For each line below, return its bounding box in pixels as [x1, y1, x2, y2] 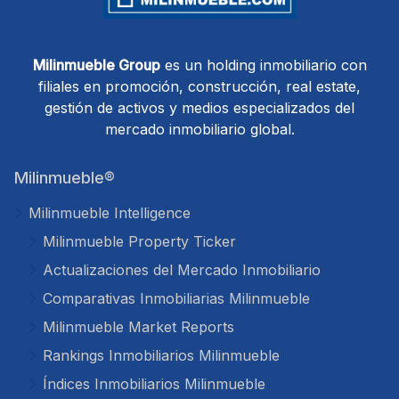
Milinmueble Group [32, 56, 160, 74]
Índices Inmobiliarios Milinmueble [43, 375, 265, 393]
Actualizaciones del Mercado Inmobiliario [43, 261, 321, 279]
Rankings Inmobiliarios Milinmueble [43, 346, 280, 364]
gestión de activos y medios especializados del [45, 99, 354, 117]
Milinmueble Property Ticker [43, 232, 236, 250]
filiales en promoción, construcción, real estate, [38, 77, 361, 95]
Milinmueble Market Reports [43, 318, 234, 336]
